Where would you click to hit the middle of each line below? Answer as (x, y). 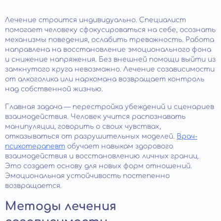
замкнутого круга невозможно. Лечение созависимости (110, 69)
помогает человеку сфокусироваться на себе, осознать (110, 30)
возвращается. (33, 185)
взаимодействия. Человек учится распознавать (95, 116)
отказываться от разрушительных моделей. (91, 136)
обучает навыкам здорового (119, 146)
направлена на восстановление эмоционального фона (108, 49)
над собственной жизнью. (54, 89)
